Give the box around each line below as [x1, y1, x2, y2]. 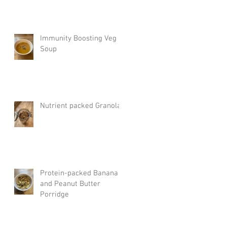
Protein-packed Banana [40, 168, 118, 178]
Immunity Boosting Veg [40, 33, 117, 43]
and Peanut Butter [40, 179, 100, 188]
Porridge [40, 190, 69, 199]
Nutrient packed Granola [40, 101, 121, 110]
